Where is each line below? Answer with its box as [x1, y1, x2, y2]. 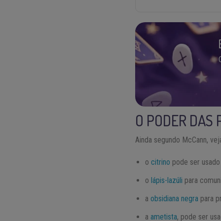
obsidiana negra [150, 193, 199, 203]
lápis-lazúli [151, 175, 183, 185]
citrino [151, 157, 171, 167]
